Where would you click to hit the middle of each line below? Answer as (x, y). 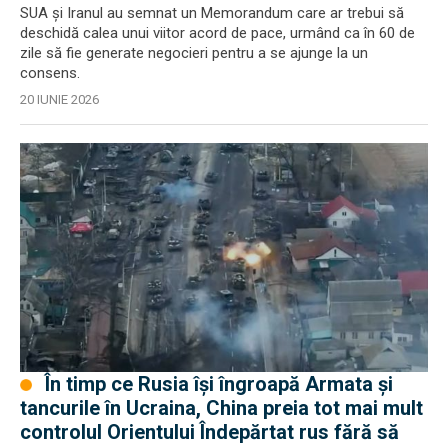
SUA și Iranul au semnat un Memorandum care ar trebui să (212, 12)
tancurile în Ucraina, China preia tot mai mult (221, 408)
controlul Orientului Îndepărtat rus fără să (209, 432)
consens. (50, 72)
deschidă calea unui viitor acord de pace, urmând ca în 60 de (217, 32)
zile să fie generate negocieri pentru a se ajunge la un (194, 52)
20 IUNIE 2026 (59, 99)
